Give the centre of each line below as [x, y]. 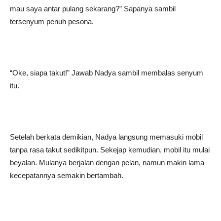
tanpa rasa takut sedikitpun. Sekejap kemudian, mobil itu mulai [110, 150]
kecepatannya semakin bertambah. [67, 175]
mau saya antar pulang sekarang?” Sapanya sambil [93, 9]
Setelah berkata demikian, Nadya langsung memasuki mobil [106, 137]
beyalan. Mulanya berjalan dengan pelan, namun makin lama [107, 163]
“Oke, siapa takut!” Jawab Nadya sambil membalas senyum [107, 73]
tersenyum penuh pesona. [52, 21]
